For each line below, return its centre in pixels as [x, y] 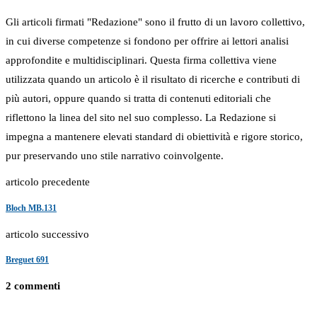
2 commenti [33, 286]
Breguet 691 [27, 260]
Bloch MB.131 [31, 208]
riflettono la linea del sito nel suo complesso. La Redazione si [141, 118]
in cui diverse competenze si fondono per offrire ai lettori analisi [147, 41]
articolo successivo [47, 234]
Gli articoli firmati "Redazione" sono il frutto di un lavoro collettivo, [155, 22]
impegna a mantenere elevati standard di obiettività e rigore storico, [154, 137]
